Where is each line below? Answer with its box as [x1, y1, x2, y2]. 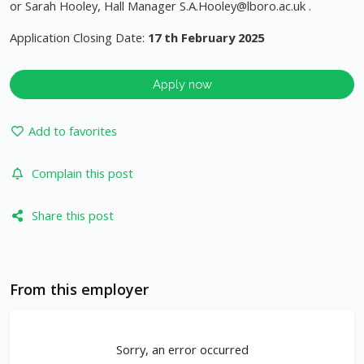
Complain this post [31, 165, 133, 182]
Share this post [31, 207, 114, 224]
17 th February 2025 [148, 29, 264, 46]
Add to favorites [28, 123, 117, 140]
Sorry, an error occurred [115, 341, 249, 358]
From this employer [10, 279, 149, 300]
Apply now [152, 77, 212, 92]
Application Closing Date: [10, 29, 148, 46]
